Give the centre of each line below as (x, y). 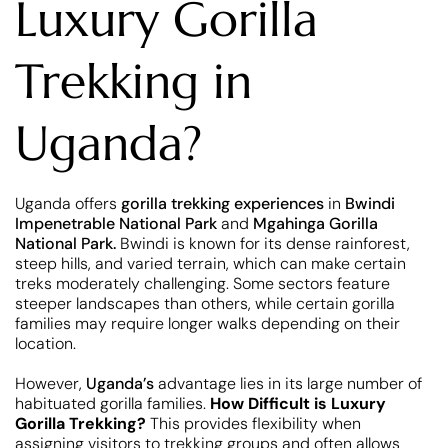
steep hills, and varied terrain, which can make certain (210, 264)
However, (50, 384)
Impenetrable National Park (116, 224)
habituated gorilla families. (112, 404)
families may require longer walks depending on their (207, 324)
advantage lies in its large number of (290, 384)
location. (45, 344)
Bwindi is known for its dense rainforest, (263, 244)
